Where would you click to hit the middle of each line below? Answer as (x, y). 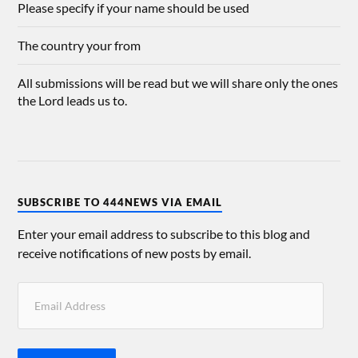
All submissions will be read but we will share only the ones (178, 83)
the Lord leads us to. (73, 101)
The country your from (80, 46)
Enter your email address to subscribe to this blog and (164, 234)
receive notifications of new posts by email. (135, 253)
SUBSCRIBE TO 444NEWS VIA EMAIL (120, 203)
